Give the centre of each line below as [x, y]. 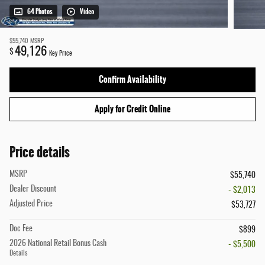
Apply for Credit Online [132, 109]
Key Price [61, 54]
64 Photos [40, 12]
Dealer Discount [33, 190]
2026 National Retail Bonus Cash [58, 244]
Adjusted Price [31, 204]
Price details [40, 153]
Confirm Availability [132, 80]
